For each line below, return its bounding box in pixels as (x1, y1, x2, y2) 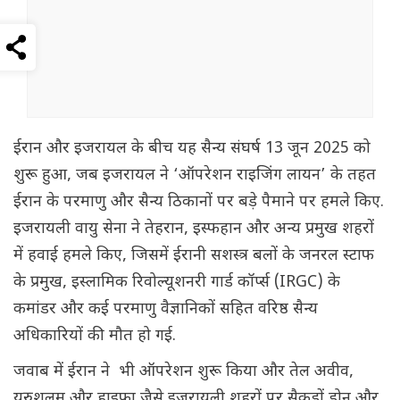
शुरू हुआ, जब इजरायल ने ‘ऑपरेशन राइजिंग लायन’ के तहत (13, 165, 376, 187)
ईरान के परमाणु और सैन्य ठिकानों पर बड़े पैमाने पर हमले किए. (13, 192, 384, 213)
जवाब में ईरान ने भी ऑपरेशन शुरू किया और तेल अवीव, (13, 362, 354, 383)
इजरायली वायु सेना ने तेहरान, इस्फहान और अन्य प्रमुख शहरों (13, 219, 374, 240)
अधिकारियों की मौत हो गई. (13, 326, 180, 347)
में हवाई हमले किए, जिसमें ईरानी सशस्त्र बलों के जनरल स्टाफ (13, 246, 374, 267)
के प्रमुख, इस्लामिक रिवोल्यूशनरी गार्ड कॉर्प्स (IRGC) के (13, 272, 340, 294)
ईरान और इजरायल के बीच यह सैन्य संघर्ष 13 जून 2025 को (13, 138, 371, 160)
